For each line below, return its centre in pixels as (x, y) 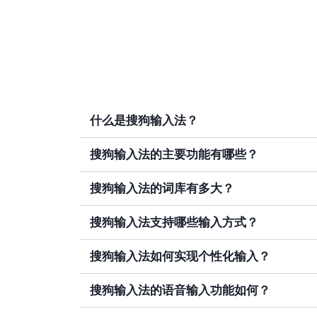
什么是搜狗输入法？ (144, 121)
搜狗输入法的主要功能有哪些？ (174, 155)
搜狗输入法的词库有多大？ (162, 189)
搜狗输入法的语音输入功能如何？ (180, 290)
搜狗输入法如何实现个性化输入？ (180, 257)
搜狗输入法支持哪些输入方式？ (174, 223)
